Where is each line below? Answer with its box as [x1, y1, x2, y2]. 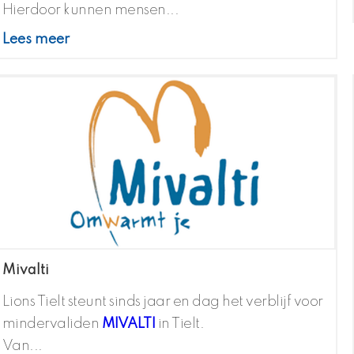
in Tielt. [155, 317, 205, 332]
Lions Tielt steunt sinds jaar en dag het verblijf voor [2, 295, 323, 310]
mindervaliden [2, 317, 102, 332]
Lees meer [2, 32, 70, 47]
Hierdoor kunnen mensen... [2, 3, 179, 18]
